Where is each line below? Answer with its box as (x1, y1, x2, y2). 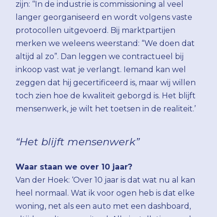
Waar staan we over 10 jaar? (15, 162, 132, 171)
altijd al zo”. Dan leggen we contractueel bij (15, 51, 184, 61)
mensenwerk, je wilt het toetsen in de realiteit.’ (15, 104, 196, 113)
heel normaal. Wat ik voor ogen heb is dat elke (15, 188, 195, 198)
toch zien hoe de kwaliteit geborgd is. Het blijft (15, 91, 196, 100)
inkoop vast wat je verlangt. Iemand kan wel (15, 64, 186, 74)
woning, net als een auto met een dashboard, (15, 201, 191, 211)
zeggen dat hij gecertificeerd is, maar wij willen (15, 77, 196, 87)
